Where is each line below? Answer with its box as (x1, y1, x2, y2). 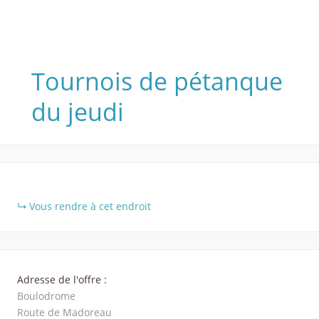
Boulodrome (17, 289, 75, 303)
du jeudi (31, 95, 124, 128)
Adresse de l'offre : (17, 273, 107, 286)
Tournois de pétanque (31, 65, 283, 98)
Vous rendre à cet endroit (29, 199, 151, 213)
